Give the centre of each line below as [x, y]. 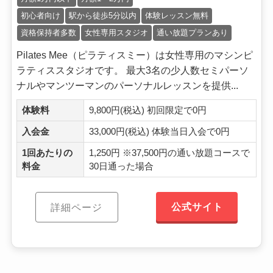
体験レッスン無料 [176, 16]
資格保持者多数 [48, 33]
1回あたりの [47, 153]
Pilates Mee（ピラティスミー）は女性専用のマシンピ [134, 55]
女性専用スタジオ [116, 33]
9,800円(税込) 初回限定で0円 [147, 111]
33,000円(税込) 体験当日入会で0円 [159, 132]
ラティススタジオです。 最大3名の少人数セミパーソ [132, 70]
